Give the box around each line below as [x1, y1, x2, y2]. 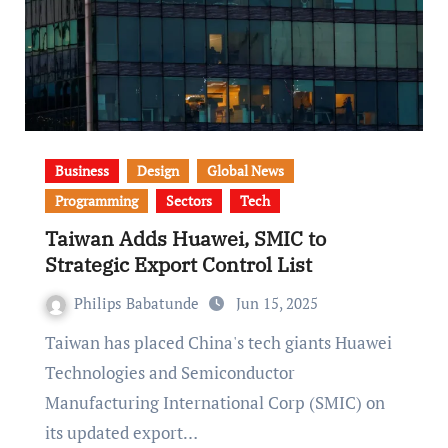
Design [136, 160, 179, 180]
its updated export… [44, 420, 198, 444]
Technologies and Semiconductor [44, 360, 295, 384]
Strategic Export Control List [44, 250, 312, 278]
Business [54, 160, 109, 180]
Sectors [165, 190, 212, 210]
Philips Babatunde [73, 292, 203, 313]
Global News [206, 160, 284, 180]
